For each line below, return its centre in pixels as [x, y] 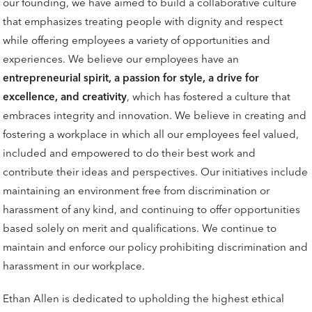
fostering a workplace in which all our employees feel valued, [151, 134]
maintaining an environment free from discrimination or [136, 190]
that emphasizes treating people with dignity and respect [143, 21]
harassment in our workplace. [74, 265]
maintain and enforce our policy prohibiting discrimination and [156, 247]
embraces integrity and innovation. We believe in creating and [155, 115]
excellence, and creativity [65, 96]
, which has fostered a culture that [209, 96]
